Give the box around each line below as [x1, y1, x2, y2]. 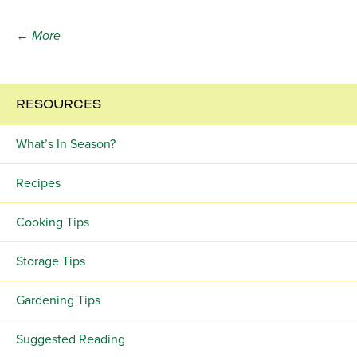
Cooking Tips [16, 214, 89, 231]
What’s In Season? [16, 136, 116, 153]
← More [16, 28, 61, 45]
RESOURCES [16, 96, 101, 114]
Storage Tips [16, 253, 85, 270]
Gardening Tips [16, 292, 100, 309]
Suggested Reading [16, 331, 125, 348]
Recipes [16, 175, 61, 192]
